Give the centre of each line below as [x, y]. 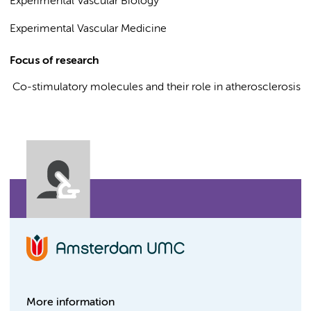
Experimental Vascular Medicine [88, 29]
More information [70, 303]
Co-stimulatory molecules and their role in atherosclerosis [155, 87]
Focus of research [54, 61]
